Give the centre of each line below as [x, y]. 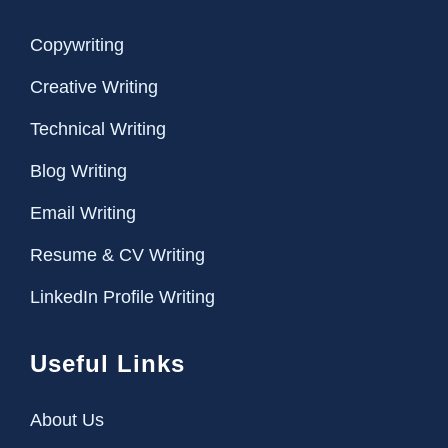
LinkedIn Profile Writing [122, 296]
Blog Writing [78, 170]
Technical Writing [98, 128]
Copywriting [77, 44]
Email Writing [83, 212]
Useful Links [107, 363]
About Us [67, 419]
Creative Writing [94, 86]
